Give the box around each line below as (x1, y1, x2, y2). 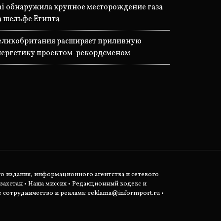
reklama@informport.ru (88, 189, 160, 198)
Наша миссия (28, 180, 67, 189)
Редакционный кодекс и (72, 180, 147, 189)
